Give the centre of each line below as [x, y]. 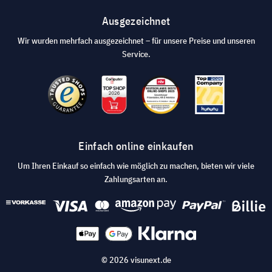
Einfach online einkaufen [136, 146]
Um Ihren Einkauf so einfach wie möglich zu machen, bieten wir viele [136, 165]
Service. [136, 54]
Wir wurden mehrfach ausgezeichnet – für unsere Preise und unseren [136, 40]
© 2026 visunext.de [136, 260]
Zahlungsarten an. [136, 179]
